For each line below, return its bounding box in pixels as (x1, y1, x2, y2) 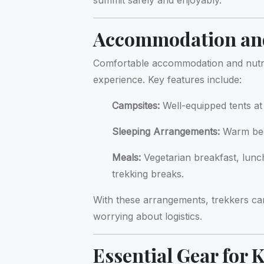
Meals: (112, 151, 141, 164)
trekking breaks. (112, 168, 184, 180)
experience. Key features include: (93, 74, 242, 86)
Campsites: (112, 100, 160, 112)
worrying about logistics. (93, 210, 203, 223)
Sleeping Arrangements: (112, 126, 220, 138)
